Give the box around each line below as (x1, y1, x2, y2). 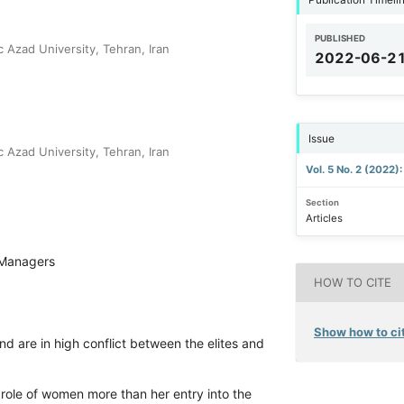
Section (305, 197, 339, 208)
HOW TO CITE (314, 275, 392, 290)
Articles (305, 211, 343, 225)
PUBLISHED (314, 33, 366, 44)
